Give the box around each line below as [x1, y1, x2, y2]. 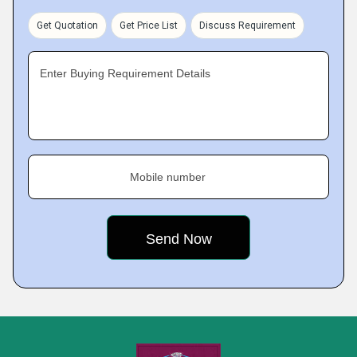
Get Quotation [37, 20, 98, 31]
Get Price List [120, 20, 178, 31]
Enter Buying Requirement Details [40, 67, 210, 80]
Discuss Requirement [199, 20, 296, 31]
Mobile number [130, 171, 206, 183]
